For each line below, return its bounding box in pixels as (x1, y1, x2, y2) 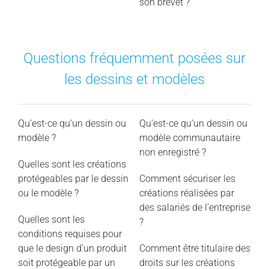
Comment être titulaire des (139, 243, 250, 255)
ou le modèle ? (17, 187, 79, 199)
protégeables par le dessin (17, 173, 128, 185)
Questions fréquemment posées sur (23, 49, 246, 67)
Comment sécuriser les (139, 173, 235, 185)
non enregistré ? (139, 147, 206, 159)
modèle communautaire (139, 132, 240, 144)
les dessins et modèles (64, 70, 205, 88)
